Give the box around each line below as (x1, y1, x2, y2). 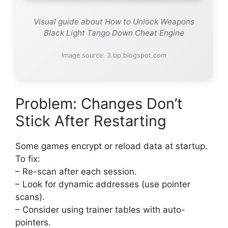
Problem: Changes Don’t (15, 94, 183, 112)
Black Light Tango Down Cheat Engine (44, 27, 184, 38)
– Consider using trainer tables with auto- (15, 204, 185, 215)
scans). (15, 191, 45, 202)
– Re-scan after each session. (15, 166, 137, 177)
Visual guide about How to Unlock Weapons (34, 16, 194, 26)
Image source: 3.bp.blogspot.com (62, 51, 166, 59)
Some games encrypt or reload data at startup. (15, 140, 208, 151)
